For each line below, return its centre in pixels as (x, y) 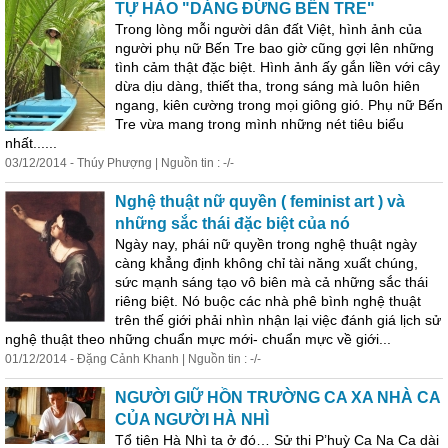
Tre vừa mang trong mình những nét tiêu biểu (259, 124)
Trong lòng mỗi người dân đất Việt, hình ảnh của (268, 29)
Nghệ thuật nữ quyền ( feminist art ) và (260, 201)
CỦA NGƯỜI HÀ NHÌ (192, 419)
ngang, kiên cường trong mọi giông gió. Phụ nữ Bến (279, 105)
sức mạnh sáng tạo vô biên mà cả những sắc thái (271, 282)
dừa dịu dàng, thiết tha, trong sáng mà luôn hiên (267, 86)
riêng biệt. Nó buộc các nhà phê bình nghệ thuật (268, 301)
